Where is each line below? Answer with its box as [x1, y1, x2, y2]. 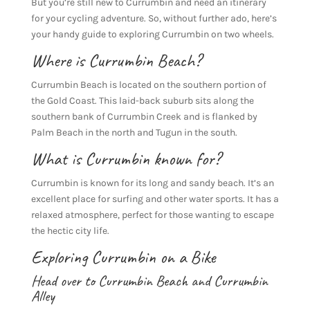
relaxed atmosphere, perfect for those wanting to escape [30, 208, 274, 221]
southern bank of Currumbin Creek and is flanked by [30, 110, 257, 122]
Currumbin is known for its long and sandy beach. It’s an [30, 176, 274, 189]
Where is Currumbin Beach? [30, 48, 201, 72]
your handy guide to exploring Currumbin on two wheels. [30, 28, 274, 40]
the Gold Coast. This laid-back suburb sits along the [30, 94, 254, 107]
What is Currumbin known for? [30, 147, 221, 170]
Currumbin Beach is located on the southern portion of [30, 78, 266, 91]
